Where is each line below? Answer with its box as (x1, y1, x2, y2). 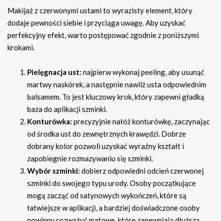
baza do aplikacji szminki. (27, 105, 107, 114)
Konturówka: (27, 117, 72, 126)
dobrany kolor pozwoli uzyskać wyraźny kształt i (27, 142, 184, 151)
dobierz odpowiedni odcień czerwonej (80, 166, 204, 176)
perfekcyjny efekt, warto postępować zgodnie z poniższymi (7, 31, 199, 40)
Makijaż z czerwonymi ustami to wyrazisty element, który (7, 6, 192, 15)
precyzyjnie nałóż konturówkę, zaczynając (72, 117, 210, 126)
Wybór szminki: (27, 166, 80, 176)
